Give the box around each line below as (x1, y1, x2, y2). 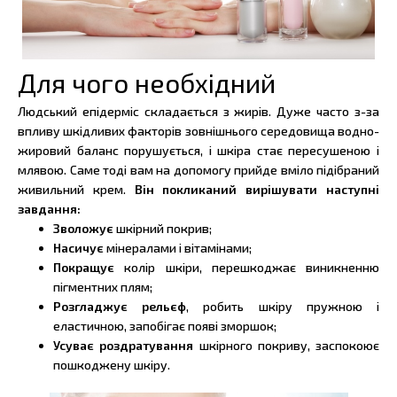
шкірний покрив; (116, 221, 212, 237)
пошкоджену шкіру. (53, 357, 170, 373)
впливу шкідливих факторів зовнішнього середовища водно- (18, 123, 379, 139)
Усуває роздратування (53, 338, 194, 354)
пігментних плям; (53, 279, 152, 295)
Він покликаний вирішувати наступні (134, 182, 380, 198)
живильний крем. (18, 182, 135, 198)
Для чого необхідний (18, 66, 276, 99)
